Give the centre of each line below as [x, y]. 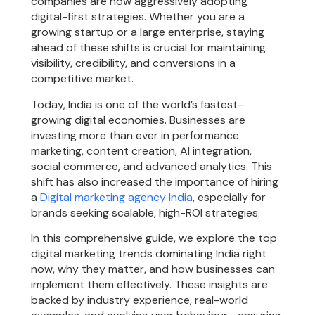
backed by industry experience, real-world [140, 300]
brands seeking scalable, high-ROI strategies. [146, 212]
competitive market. [83, 79]
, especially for [230, 197]
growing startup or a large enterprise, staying [148, 32]
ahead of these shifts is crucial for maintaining [149, 48]
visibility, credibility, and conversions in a [134, 63]
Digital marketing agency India [117, 197]
